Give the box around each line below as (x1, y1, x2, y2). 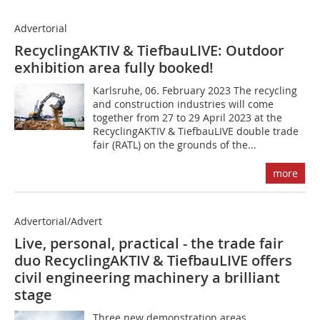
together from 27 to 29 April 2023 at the (93, 111, 283, 125)
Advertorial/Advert (14, 214, 102, 229)
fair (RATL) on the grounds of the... (93, 138, 257, 152)
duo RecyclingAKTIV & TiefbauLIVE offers (14, 251, 292, 271)
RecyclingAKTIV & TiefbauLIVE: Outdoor (14, 41, 284, 61)
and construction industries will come (93, 97, 274, 111)
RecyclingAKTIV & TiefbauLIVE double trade (93, 124, 299, 139)
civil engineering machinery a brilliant (14, 268, 280, 288)
